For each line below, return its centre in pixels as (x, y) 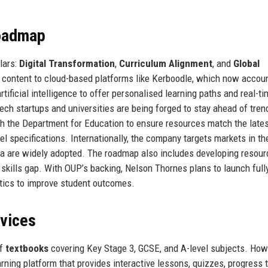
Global (246, 63)
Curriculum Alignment (166, 63)
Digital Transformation (67, 63)
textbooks (27, 248)
